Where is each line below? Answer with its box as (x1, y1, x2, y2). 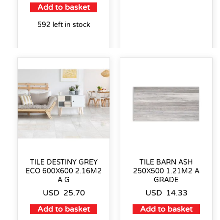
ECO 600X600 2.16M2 (26, 166, 102, 175)
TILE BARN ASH (139, 158, 193, 166)
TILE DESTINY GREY (29, 158, 98, 166)
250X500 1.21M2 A (133, 166, 199, 175)
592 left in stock (37, 20, 90, 29)
